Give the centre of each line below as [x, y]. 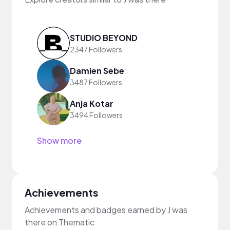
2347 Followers [96, 49]
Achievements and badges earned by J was [106, 210]
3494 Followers [96, 115]
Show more [59, 140]
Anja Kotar [92, 103]
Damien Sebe [97, 70]
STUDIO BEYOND [104, 37]
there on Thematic [60, 222]
